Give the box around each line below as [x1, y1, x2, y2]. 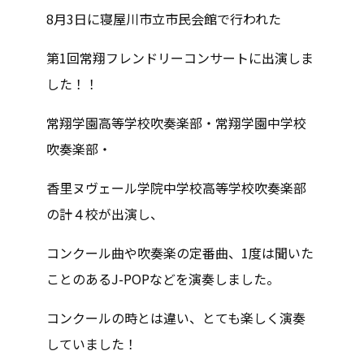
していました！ [45, 334, 137, 353]
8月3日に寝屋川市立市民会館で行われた [45, 9, 281, 28]
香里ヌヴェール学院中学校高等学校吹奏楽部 [45, 178, 306, 197]
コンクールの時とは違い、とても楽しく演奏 [45, 308, 305, 327]
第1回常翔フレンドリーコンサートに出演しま [45, 48, 314, 67]
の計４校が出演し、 [45, 204, 163, 223]
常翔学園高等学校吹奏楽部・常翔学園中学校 [45, 113, 306, 132]
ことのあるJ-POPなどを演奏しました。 [45, 269, 279, 288]
